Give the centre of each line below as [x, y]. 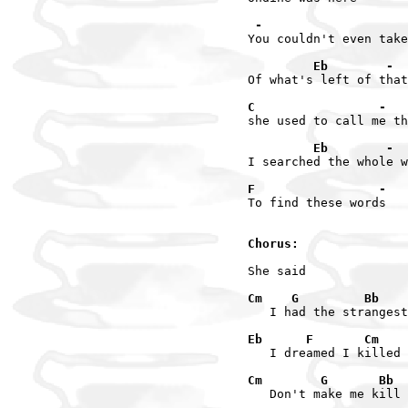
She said [277, 270]
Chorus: [273, 243]
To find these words [317, 202]
